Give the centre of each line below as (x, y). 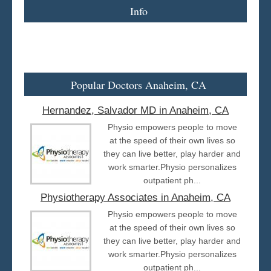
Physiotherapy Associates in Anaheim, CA (135, 197)
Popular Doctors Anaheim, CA (139, 84)
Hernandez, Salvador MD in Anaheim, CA (135, 110)
